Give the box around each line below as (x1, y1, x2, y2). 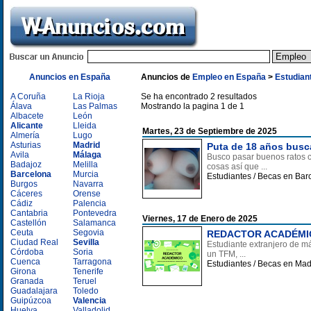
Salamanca (73, 218, 116, 228)
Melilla (73, 160, 98, 169)
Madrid (73, 140, 100, 150)
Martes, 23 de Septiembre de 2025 (142, 126, 277, 136)
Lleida (73, 121, 96, 131)
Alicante (10, 121, 43, 131)
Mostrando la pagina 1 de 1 (141, 101, 244, 111)
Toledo (73, 286, 99, 296)
